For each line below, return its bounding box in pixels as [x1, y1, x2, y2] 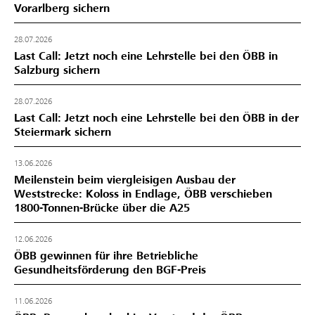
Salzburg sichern [14, 63, 100, 77]
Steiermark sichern [14, 124, 111, 139]
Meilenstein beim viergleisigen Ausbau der [14, 172, 236, 187]
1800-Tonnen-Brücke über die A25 [14, 200, 190, 215]
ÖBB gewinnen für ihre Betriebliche [14, 248, 198, 263]
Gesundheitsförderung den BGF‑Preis [14, 262, 206, 277]
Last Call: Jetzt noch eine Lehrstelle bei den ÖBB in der [14, 110, 299, 125]
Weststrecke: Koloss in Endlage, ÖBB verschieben [14, 186, 272, 201]
